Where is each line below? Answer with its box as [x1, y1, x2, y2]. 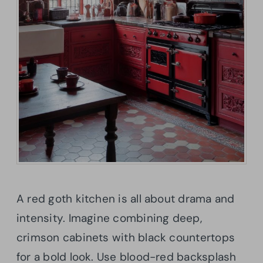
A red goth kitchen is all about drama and [16, 191, 235, 207]
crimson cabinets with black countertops [16, 230, 235, 245]
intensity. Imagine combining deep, [16, 211, 202, 226]
